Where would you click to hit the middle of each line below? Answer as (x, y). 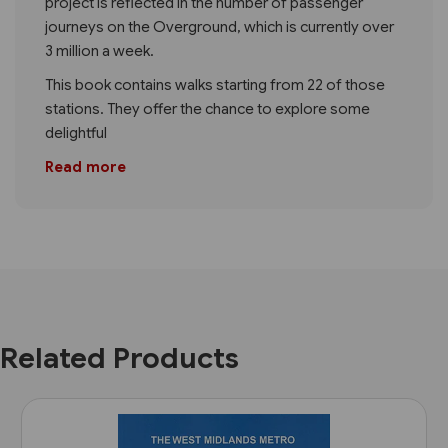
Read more (85, 166)
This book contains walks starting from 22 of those (215, 84)
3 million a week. (99, 50)
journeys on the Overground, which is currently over (219, 26)
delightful (76, 132)
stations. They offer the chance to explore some (207, 108)
